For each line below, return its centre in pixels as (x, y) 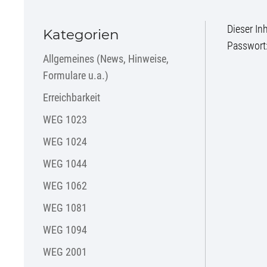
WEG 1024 (65, 141)
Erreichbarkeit (72, 97)
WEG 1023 (65, 119)
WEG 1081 (65, 207)
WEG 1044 (65, 163)
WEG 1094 (65, 229)
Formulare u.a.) (76, 75)
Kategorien (81, 34)
